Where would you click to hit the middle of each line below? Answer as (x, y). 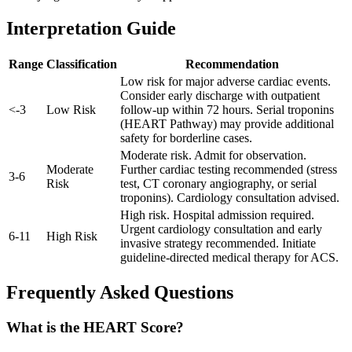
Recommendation (232, 64)
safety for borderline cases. (186, 137)
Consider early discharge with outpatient (220, 95)
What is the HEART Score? (95, 328)
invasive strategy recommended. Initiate (218, 243)
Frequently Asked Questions (120, 293)
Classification (82, 64)
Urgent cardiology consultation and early (221, 229)
